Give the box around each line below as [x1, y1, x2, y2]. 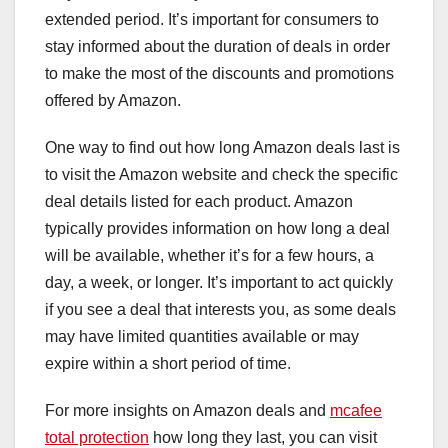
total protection [45, 428, 149, 446]
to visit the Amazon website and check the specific [45, 165, 398, 183]
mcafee [330, 401, 382, 419]
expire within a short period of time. [45, 354, 291, 372]
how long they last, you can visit [149, 428, 377, 446]
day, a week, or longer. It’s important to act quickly [45, 273, 393, 291]
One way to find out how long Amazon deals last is [45, 138, 400, 156]
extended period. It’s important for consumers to [45, 10, 379, 28]
